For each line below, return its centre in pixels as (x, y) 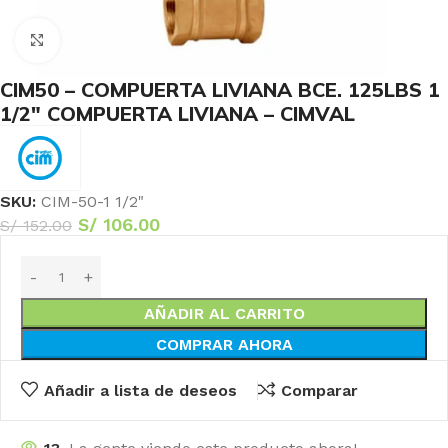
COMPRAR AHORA (224, 345)
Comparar (319, 390)
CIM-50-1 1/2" (92, 202)
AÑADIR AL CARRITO (224, 314)
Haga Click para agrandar (148, 40)
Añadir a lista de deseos (140, 390)
